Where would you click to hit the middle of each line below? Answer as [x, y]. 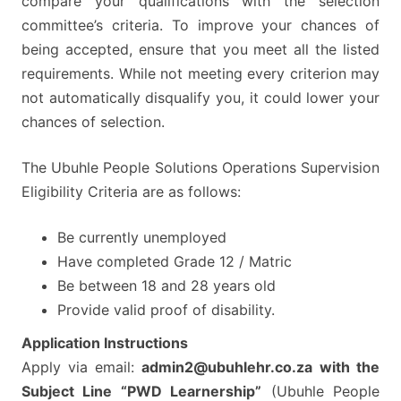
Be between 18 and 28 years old [166, 286]
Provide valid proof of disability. [166, 310]
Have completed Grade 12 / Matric [175, 262]
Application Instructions [105, 343]
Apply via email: [81, 367]
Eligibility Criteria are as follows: [131, 192]
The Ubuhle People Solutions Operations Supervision [200, 168]
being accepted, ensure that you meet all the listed [200, 50]
